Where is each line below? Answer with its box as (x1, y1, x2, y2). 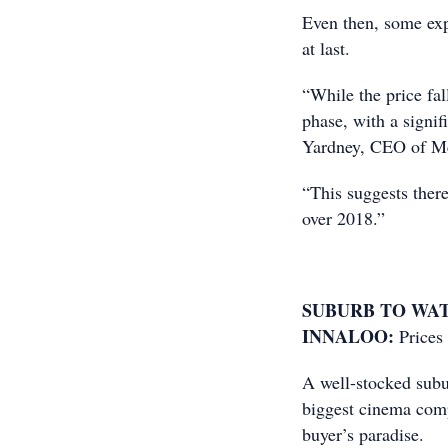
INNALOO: (302, 323, 399, 349)
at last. (302, 36, 350, 60)
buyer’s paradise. (302, 422, 424, 446)
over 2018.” (302, 206, 385, 230)
